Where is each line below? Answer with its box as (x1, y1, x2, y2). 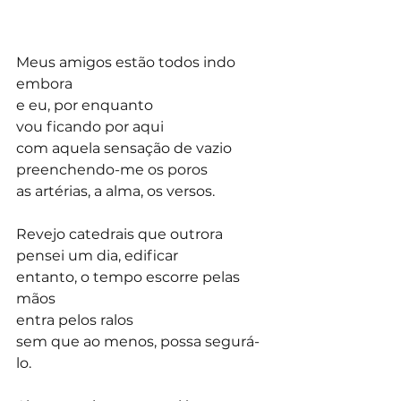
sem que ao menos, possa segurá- (16, 333, 260, 351)
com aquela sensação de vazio (16, 140, 232, 158)
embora (16, 75, 73, 93)
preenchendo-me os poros (16, 161, 208, 179)
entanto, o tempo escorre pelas (16, 269, 243, 286)
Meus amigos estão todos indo (16, 54, 239, 72)
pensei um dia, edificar (16, 247, 178, 265)
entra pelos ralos (16, 311, 133, 329)
